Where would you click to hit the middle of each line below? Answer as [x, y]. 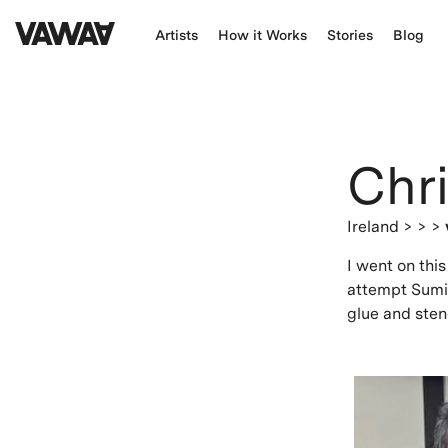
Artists [176, 35]
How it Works [262, 35]
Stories [350, 35]
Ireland [375, 226]
